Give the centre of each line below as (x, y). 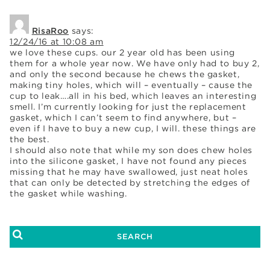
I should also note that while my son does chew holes (131, 150)
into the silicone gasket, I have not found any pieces (128, 161)
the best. (30, 139)
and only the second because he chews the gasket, (125, 74)
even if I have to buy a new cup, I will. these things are (133, 128)
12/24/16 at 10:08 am (57, 41)
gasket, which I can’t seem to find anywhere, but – (123, 117)
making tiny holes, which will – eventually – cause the (131, 85)
